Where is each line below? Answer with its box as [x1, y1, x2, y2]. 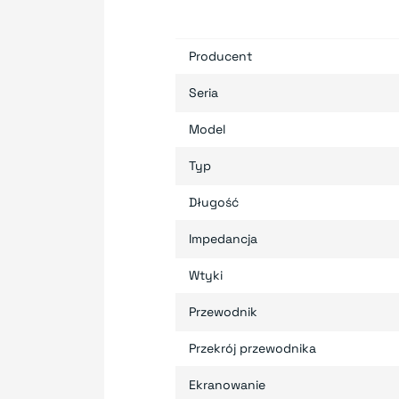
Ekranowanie [189, 376, 265, 393]
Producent [189, 47, 252, 64]
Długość [189, 193, 239, 210]
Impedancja [189, 230, 257, 247]
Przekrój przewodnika [189, 339, 316, 356]
